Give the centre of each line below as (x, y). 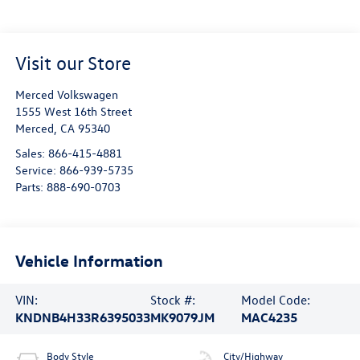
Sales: (31, 153)
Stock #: (172, 300)
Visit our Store (73, 63)
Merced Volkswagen (66, 95)
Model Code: (275, 300)
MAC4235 (269, 318)
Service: (37, 170)
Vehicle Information (89, 260)
